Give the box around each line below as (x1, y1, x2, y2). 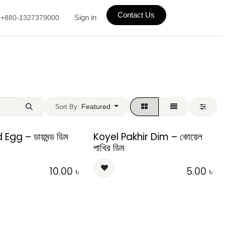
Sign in (74, 13, 96, 22)
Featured (81, 102, 110, 110)
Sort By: (55, 103, 79, 110)
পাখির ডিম (93, 141, 125, 155)
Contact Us (118, 11, 155, 19)
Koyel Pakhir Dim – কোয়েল (93, 130, 203, 144)
